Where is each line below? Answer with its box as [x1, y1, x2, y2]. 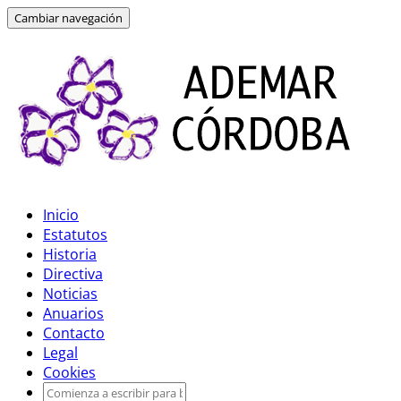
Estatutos [43, 225, 107, 244]
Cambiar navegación [14, 10, 123, 26]
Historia [43, 244, 97, 264]
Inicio [43, 205, 79, 225]
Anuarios [43, 303, 104, 323]
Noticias [43, 284, 98, 303]
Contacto [43, 323, 105, 343]
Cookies [43, 363, 96, 382]
